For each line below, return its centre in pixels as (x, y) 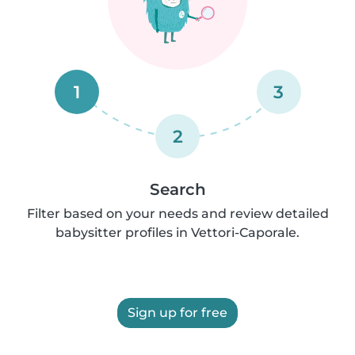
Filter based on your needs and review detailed (177, 214)
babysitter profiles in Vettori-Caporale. (177, 233)
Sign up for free (177, 313)
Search (177, 189)
